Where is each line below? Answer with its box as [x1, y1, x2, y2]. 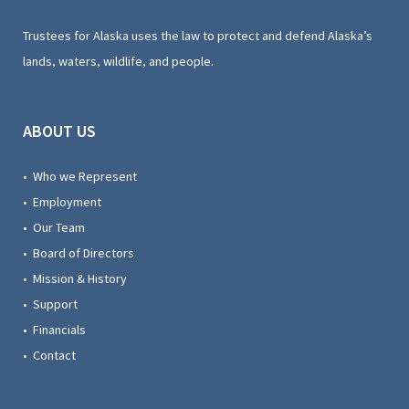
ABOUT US [23, 120, 96, 142]
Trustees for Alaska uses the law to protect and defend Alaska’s [23, 26, 372, 44]
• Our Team [23, 218, 85, 236]
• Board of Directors [23, 244, 134, 261]
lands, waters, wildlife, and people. [23, 52, 214, 69]
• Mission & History [23, 269, 127, 287]
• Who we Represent [23, 167, 137, 184]
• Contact [23, 346, 76, 363]
